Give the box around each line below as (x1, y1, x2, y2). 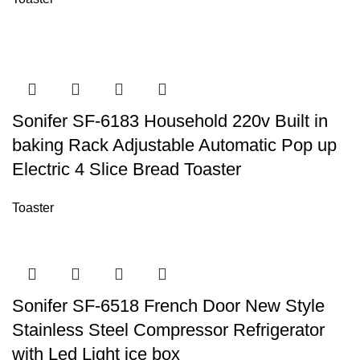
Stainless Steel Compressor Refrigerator (12, 320, 325, 340)
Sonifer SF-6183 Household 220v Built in (12, 111, 328, 131)
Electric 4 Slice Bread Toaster (12, 159, 241, 179)
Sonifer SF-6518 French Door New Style (12, 296, 325, 316)
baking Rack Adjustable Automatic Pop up (12, 135, 337, 155)
